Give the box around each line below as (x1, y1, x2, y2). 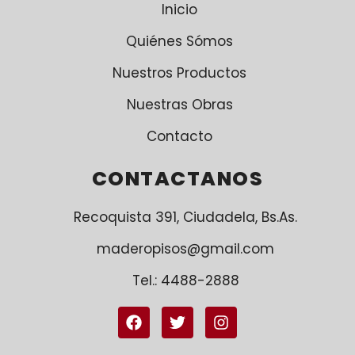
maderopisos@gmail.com (97, 239, 274, 259)
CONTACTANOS (91, 165, 264, 193)
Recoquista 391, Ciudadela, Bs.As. (74, 208, 297, 227)
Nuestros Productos (113, 63, 246, 83)
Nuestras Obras (126, 95, 233, 115)
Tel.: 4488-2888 (132, 271, 239, 291)
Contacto (147, 127, 212, 147)
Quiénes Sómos (126, 32, 233, 52)
